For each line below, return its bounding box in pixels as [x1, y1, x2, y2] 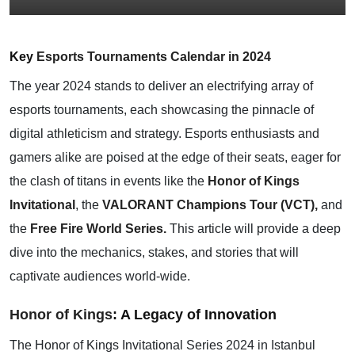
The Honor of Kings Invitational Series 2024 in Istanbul [10, 338, 315, 352]
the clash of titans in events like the [10, 174, 208, 188]
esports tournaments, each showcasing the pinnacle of [10, 103, 314, 116]
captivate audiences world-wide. [10, 269, 190, 283]
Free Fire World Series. [30, 222, 166, 235]
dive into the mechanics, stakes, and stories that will [10, 246, 299, 259]
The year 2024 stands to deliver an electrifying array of [10, 79, 313, 93]
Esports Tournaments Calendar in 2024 [36, 50, 274, 63]
